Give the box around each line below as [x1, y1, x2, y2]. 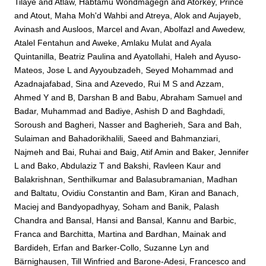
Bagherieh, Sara [144, 119, 206, 129]
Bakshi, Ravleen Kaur [123, 160, 205, 170]
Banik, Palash [168, 201, 220, 211]
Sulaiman [14, 133, 50, 143]
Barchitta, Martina [60, 229, 127, 239]
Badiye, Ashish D [105, 106, 169, 116]
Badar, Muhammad [14, 106, 87, 116]
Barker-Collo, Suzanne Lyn [92, 242, 193, 252]
